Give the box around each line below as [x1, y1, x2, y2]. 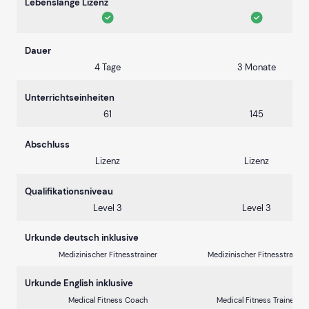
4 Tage [94, 61, 121, 74]
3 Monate [237, 61, 276, 74]
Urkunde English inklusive [25, 277, 133, 290]
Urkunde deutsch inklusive [25, 232, 139, 244]
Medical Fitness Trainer [217, 295, 297, 306]
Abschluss [25, 139, 70, 151]
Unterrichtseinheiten [25, 92, 114, 104]
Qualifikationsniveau [25, 186, 113, 198]
